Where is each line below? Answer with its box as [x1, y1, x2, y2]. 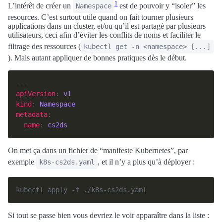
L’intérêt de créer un [8, 1, 73, 10]
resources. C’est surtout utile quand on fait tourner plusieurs [8, 13, 193, 21]
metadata [16, 111, 48, 118]
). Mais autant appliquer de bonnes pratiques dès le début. [8, 54, 187, 62]
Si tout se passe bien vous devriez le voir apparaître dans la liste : [8, 211, 209, 220]
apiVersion [16, 90, 55, 98]
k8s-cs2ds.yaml [39, 158, 95, 166]
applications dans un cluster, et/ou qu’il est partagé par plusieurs [8, 22, 206, 30]
